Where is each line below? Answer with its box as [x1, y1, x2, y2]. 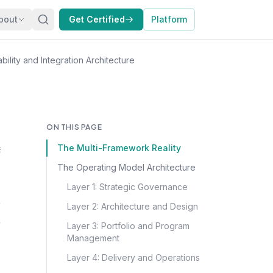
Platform [151, 14, 187, 24]
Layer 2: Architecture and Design [67, 201, 198, 211]
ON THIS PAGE [46, 122, 102, 132]
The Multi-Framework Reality [57, 143, 181, 153]
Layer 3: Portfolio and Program [67, 221, 190, 231]
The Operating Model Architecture [57, 162, 196, 172]
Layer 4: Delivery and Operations [67, 252, 200, 263]
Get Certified [69, 14, 125, 24]
